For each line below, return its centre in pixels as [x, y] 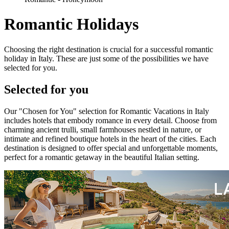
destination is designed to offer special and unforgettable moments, [111, 148]
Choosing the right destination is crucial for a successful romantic [109, 49]
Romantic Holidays [71, 24]
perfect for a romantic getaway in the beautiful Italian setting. [102, 157]
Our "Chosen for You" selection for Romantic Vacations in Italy [107, 111]
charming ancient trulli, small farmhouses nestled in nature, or [103, 129]
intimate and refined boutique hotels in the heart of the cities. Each [110, 139]
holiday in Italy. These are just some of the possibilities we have [106, 58]
